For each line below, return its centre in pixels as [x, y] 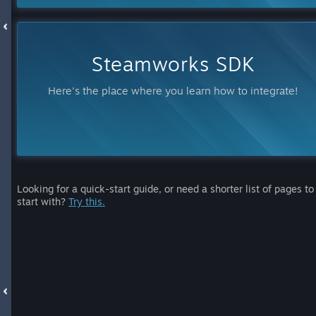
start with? [43, 201]
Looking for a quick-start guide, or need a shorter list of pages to [165, 189]
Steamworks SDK [173, 64]
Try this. [87, 201]
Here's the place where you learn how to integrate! [173, 91]
